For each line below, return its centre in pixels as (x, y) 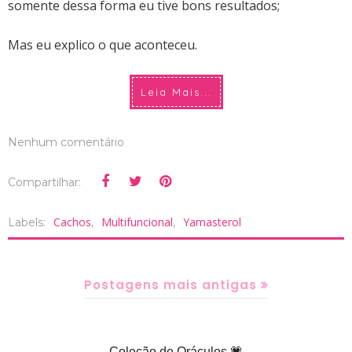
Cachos (72, 222)
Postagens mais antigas (170, 285)
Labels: (28, 223)
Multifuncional (137, 222)
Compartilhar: (44, 183)
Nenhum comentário (66, 143)
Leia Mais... (176, 92)
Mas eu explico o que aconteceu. (103, 45)
